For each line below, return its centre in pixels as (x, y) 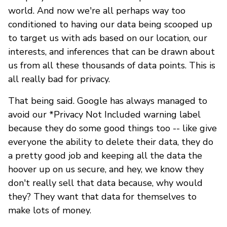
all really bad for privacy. (59, 79)
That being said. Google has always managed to (108, 101)
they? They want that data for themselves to (102, 196)
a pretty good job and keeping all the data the (105, 155)
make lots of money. (50, 210)
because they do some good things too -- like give (112, 128)
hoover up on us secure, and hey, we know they (106, 169)
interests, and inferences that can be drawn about (111, 51)
